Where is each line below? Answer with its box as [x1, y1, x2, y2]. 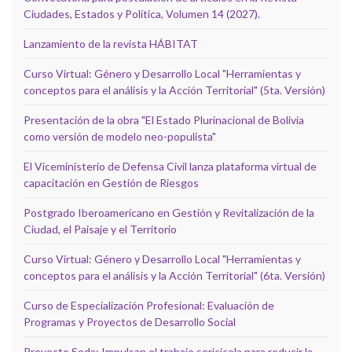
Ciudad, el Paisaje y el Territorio [24, 222, 177, 236]
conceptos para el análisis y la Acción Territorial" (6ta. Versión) [24, 268, 325, 282]
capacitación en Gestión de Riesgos [24, 175, 199, 189]
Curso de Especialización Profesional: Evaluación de [24, 298, 274, 312]
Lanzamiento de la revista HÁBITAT [24, 36, 198, 50]
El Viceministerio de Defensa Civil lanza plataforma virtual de [24, 159, 317, 173]
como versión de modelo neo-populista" [24, 129, 216, 143]
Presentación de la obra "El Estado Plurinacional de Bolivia [24, 112, 304, 126]
